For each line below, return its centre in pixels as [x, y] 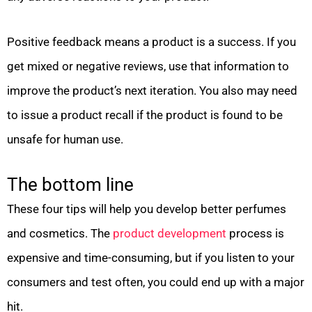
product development [170, 233]
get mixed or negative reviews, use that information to [148, 66]
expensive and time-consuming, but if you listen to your [151, 257]
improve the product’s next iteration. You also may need [152, 90]
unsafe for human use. [65, 139]
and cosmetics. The [60, 233]
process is [255, 233]
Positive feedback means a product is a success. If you [151, 41]
